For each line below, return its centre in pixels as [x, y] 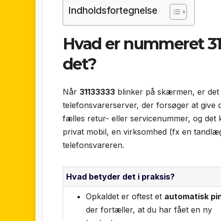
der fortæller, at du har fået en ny [149, 209]
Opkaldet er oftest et [125, 196]
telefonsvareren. [93, 145]
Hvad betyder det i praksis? [120, 176]
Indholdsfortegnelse [113, 11]
